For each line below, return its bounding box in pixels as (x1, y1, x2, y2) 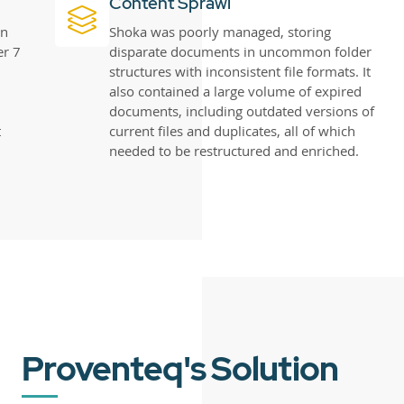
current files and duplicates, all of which (109, 122, 356, 141)
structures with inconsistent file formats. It (109, 62, 372, 81)
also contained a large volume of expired (109, 82, 363, 101)
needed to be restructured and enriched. (109, 142, 360, 161)
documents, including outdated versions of (109, 102, 375, 121)
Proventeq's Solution (22, 345, 339, 390)
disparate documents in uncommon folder (109, 42, 372, 61)
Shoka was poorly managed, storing (109, 23, 332, 41)
